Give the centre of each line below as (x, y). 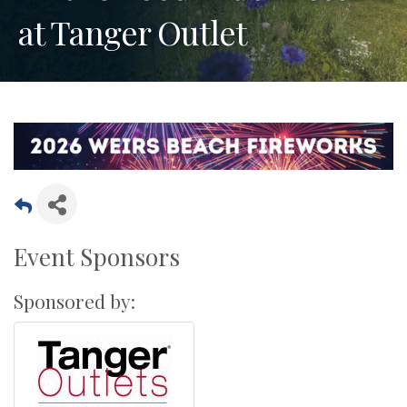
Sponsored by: (74, 301)
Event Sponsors (97, 257)
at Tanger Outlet (132, 31)
